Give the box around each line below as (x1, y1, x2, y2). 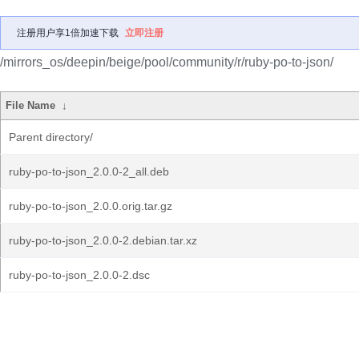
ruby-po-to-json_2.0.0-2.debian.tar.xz (9, 234, 197, 247)
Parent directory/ (9, 131, 93, 143)
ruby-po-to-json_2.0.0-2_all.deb (9, 165, 169, 178)
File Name (6, 99, 56, 111)
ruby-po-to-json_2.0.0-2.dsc (9, 268, 150, 281)
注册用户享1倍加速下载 (17, 27, 119, 38)
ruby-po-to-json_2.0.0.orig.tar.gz (9, 200, 172, 212)
